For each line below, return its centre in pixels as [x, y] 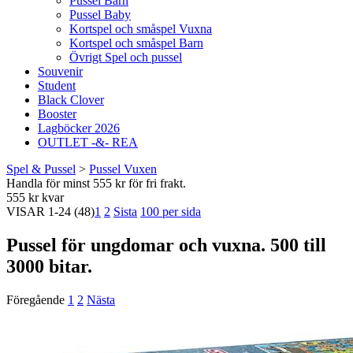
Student [57, 85]
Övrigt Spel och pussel [126, 57]
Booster [57, 114]
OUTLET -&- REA [88, 142]
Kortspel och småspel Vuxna [141, 29]
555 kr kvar [35, 197]
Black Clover [71, 100]
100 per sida [171, 212]
